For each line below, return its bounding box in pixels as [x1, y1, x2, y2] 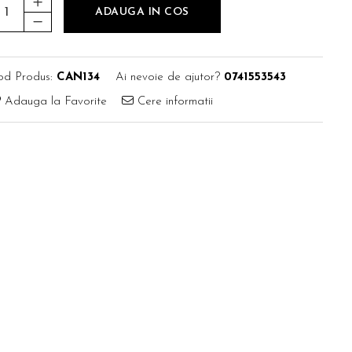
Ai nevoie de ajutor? [115, 71, 220, 83]
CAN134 [57, 71, 100, 83]
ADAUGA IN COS [95, 6, 189, 18]
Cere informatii [134, 96, 213, 108]
